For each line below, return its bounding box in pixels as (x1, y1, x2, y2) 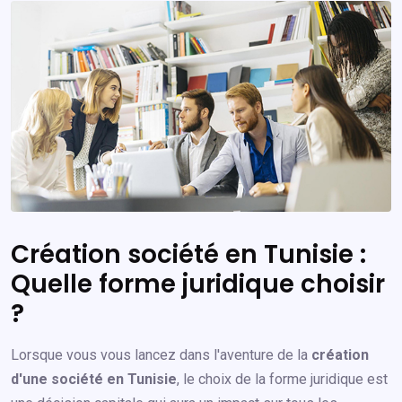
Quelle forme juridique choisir (11, 267, 385, 302)
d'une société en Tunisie (11, 371, 177, 389)
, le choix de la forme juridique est (177, 371, 388, 389)
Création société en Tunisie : (11, 237, 366, 273)
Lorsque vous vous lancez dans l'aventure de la (11, 346, 311, 364)
